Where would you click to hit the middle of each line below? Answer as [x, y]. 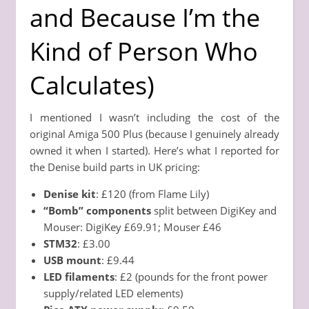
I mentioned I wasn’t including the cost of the [154, 117]
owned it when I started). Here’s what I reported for [154, 150]
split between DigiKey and [214, 210]
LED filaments [79, 276]
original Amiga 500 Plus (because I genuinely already [154, 133]
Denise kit [70, 193]
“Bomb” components [97, 210]
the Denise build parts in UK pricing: [115, 167]
